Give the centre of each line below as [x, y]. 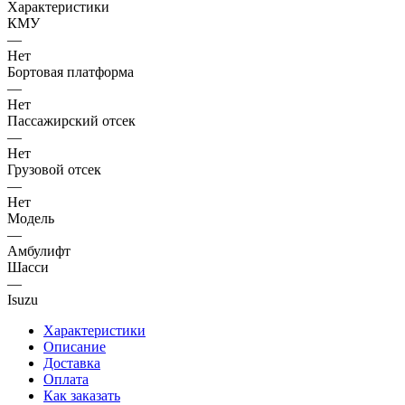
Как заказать [82, 395]
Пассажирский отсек [71, 120]
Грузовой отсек [54, 169]
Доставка [72, 363]
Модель [31, 218]
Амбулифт [39, 250]
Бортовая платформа [71, 71]
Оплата [66, 379]
